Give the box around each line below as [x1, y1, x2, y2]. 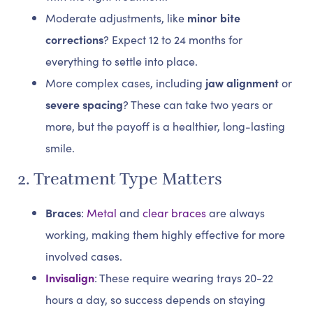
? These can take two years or [123, 96, 272, 112]
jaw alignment [205, 75, 279, 91]
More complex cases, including [45, 75, 205, 91]
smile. [45, 140, 75, 156]
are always [206, 205, 265, 221]
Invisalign [45, 270, 94, 286]
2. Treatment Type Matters [17, 168, 222, 190]
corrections [45, 31, 103, 48]
